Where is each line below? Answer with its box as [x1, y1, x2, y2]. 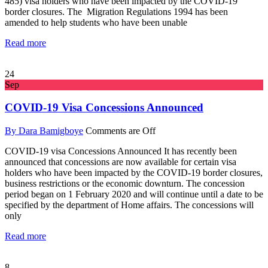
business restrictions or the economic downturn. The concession [5, 178, 245, 188]
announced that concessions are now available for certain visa [5, 156, 236, 167]
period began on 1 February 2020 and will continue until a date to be [5, 188, 263, 199]
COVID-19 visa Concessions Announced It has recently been [5, 145, 237, 156]
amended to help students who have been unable [5, 17, 187, 28]
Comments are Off [86, 125, 156, 136]
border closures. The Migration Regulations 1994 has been [5, 6, 228, 17]
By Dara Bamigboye [5, 125, 83, 136]
